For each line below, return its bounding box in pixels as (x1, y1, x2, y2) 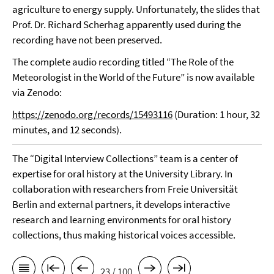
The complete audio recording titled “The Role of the (12, 55, 234, 68)
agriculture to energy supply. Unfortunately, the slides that (12, 2, 260, 16)
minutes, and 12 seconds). (12, 123, 122, 136)
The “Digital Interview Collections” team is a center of (12, 152, 238, 165)
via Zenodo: (12, 86, 62, 99)
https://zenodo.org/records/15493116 (12, 108, 172, 121)
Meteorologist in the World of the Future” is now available (12, 70, 254, 84)
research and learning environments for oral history (12, 213, 231, 226)
